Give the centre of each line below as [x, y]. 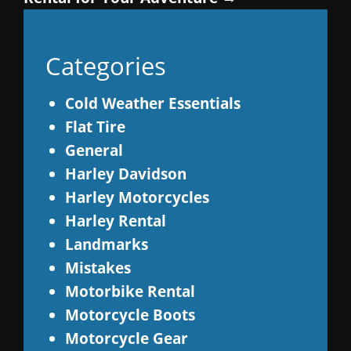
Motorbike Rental [130, 291]
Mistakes [98, 268]
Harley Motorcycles [137, 197]
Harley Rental [115, 221]
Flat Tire [95, 127]
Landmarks [106, 244]
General [94, 150]
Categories [105, 65]
